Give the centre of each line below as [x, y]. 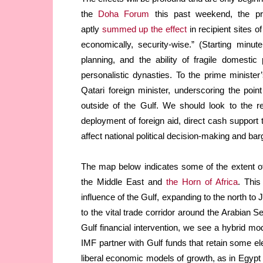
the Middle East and [124, 182]
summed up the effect [144, 29]
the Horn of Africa [202, 182]
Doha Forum [124, 14]
